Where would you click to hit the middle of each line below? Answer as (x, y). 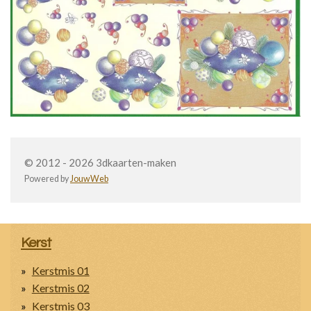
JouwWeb (89, 178)
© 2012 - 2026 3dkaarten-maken (100, 162)
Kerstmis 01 (60, 270)
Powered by (47, 178)
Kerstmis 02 (60, 288)
